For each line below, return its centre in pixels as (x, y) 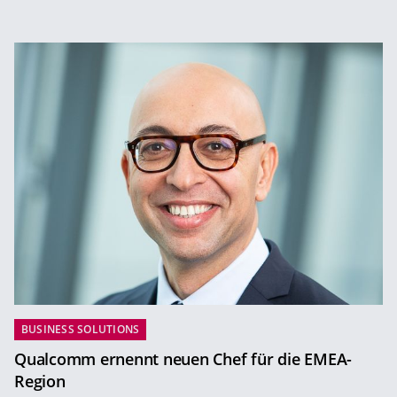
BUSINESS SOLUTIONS (81, 330)
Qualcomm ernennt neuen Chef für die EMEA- (183, 359)
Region (40, 381)
